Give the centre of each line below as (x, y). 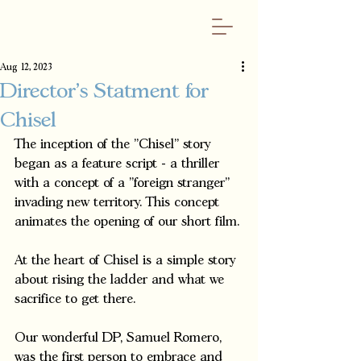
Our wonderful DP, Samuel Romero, (120, 338)
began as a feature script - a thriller (119, 164)
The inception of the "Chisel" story (115, 145)
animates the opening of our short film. (129, 222)
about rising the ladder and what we (121, 280)
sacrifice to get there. (79, 299)
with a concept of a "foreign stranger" (124, 183)
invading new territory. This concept (119, 203)
